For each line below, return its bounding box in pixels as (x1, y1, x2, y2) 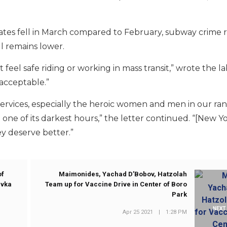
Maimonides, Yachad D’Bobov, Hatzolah (59, 170, 187, 178)
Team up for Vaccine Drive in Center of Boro (45, 180, 187, 188)
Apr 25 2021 (123, 208, 154, 215)
